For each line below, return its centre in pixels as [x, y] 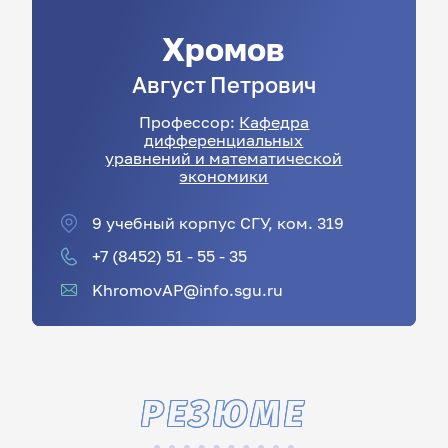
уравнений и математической [224, 158]
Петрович [263, 85]
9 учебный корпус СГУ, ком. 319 [217, 222]
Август [168, 85]
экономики [224, 176]
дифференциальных [224, 140]
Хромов [224, 49]
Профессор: [188, 122]
